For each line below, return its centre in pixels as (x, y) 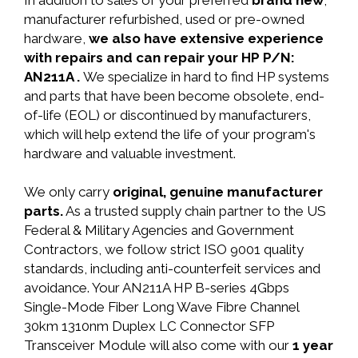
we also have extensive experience (206, 38)
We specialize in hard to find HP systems (206, 77)
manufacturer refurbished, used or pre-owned (164, 19)
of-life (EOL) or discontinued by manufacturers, (167, 115)
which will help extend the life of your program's (170, 134)
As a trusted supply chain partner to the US (195, 211)
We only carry (68, 192)
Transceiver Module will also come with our (158, 345)
